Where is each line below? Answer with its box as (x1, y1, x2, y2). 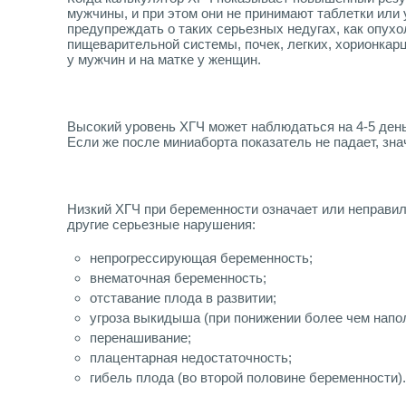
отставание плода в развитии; (90, 290, 276, 306)
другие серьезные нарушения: (67, 217, 256, 233)
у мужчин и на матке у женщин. (67, 52, 261, 68)
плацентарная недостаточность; (90, 350, 292, 366)
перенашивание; (90, 330, 191, 346)
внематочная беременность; (90, 270, 266, 286)
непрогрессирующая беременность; (90, 250, 313, 266)
